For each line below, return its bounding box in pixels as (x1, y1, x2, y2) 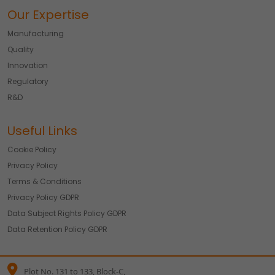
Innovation (7, 60, 48, 71)
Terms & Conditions (7, 176, 82, 187)
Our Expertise (7, 6, 89, 24)
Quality (7, 44, 34, 55)
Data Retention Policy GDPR (7, 224, 107, 235)
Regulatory (7, 76, 48, 87)
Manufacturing (7, 28, 64, 39)
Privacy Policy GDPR (7, 192, 79, 203)
